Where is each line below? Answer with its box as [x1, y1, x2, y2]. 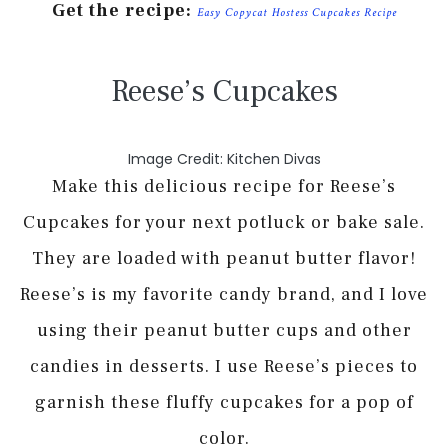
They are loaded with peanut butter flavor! [32, 246, 416, 270]
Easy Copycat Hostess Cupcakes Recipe [196, 4, 397, 20]
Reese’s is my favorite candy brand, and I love [20, 282, 428, 306]
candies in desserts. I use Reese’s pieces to [30, 354, 418, 378]
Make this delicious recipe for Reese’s [52, 174, 396, 198]
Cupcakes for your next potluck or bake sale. [23, 210, 425, 234]
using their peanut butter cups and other [36, 318, 412, 342]
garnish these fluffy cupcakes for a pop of [34, 390, 414, 414]
